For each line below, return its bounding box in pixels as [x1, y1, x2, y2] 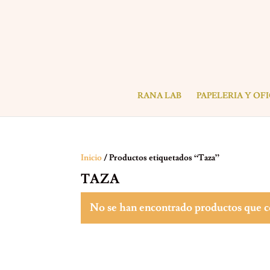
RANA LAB [137, 90, 181, 101]
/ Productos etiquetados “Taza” [102, 152, 220, 163]
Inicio [81, 152, 102, 163]
